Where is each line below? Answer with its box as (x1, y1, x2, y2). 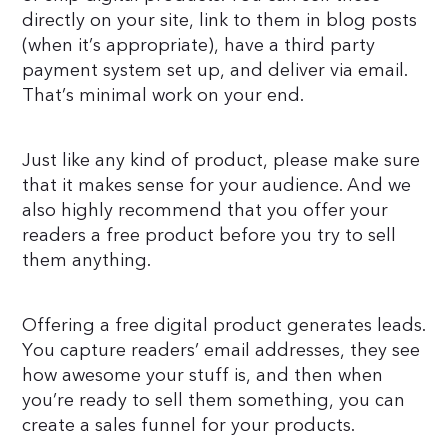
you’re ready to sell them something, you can (22, 387, 406, 413)
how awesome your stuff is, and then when (22, 362, 384, 388)
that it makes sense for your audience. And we (22, 172, 412, 198)
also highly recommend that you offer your (22, 197, 389, 223)
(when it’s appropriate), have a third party (22, 32, 376, 58)
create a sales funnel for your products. (22, 412, 356, 438)
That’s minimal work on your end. (22, 82, 305, 108)
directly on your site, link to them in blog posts (22, 7, 418, 33)
